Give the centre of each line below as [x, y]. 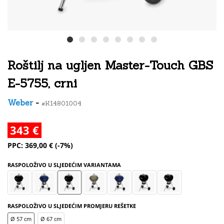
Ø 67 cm [51, 219]
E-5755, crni [42, 83]
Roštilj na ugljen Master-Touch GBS [110, 65]
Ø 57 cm [21, 219]
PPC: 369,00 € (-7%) [40, 145]
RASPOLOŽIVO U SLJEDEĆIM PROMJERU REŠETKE [72, 206]
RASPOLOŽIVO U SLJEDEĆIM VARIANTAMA [64, 165]
